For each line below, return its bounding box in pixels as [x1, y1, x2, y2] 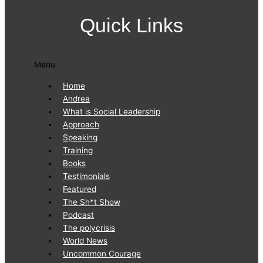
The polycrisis [63, 223, 115, 233]
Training [63, 146, 93, 156]
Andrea [63, 94, 90, 104]
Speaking [63, 133, 97, 143]
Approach [63, 120, 99, 130]
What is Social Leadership [63, 107, 160, 117]
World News [63, 236, 107, 246]
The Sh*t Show [63, 197, 120, 207]
